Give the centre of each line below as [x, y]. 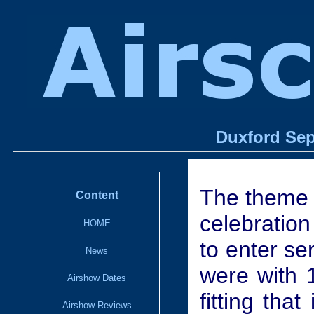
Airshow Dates [97, 278]
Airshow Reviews [97, 305]
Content [97, 195]
